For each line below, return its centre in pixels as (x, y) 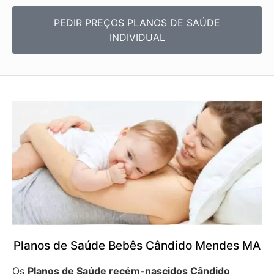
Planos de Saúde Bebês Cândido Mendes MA (137, 245)
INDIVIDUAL (137, 37)
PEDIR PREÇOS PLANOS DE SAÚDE (137, 22)
